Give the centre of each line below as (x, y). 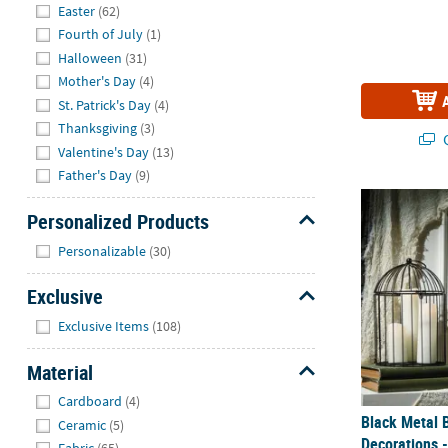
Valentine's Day (104, 151)
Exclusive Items (104, 325)
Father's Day (95, 175)
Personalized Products (117, 221)
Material (59, 372)
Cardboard (90, 401)
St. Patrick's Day (105, 104)
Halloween (90, 57)
